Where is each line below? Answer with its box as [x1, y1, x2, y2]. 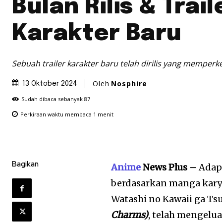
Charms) [111, 209, 149, 221]
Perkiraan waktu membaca [20, 111, 93, 118]
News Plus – [141, 162, 199, 173]
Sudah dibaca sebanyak [21, 95, 84, 103]
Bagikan [12, 159, 39, 169]
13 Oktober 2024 [22, 80, 77, 88]
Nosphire [111, 78, 147, 88]
